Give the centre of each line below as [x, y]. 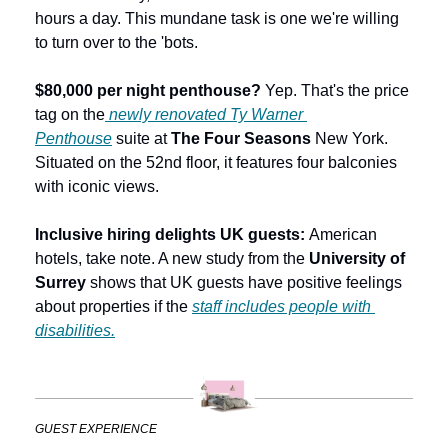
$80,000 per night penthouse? [150, 91]
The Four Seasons [241, 139]
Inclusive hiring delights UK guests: [172, 235]
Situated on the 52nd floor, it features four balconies [216, 163]
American [343, 235]
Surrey [60, 283]
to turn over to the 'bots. [118, 43]
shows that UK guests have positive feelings [244, 283]
